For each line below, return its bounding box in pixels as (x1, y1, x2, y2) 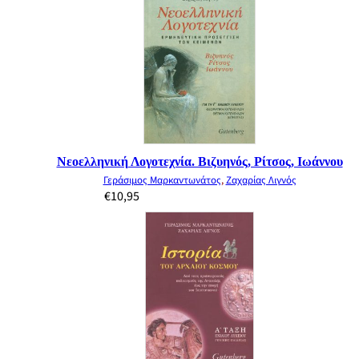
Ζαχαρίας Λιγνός (225, 173, 296, 188)
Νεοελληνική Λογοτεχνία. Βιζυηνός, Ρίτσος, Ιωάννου (56, 155, 343, 168)
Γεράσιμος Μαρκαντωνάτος (103, 173, 221, 188)
